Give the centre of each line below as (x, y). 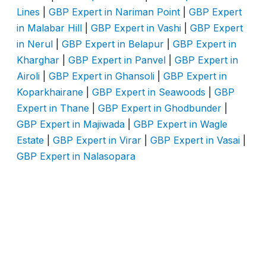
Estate (30, 140)
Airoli (28, 76)
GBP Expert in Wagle (180, 124)
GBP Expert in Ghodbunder (160, 108)
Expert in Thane (53, 108)
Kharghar (38, 60)
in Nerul (35, 44)
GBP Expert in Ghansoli (102, 76)
